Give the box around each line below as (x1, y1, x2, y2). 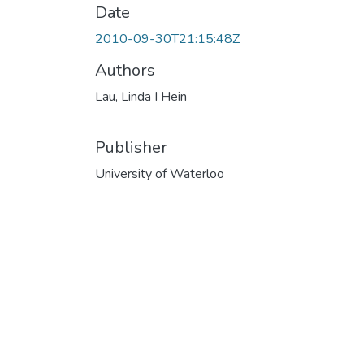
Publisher (95, 136, 167, 158)
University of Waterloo (95, 164, 224, 183)
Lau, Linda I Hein (95, 87, 187, 106)
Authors (95, 58, 155, 81)
